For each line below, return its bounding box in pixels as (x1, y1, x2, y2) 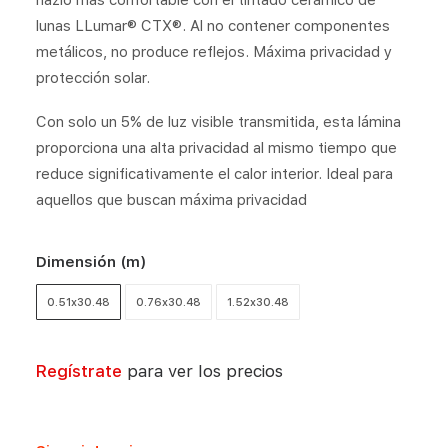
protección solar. (36, 69, 150, 87)
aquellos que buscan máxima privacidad (36, 191, 307, 209)
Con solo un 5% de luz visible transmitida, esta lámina (36, 113, 401, 131)
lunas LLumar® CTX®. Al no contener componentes (36, 17, 390, 35)
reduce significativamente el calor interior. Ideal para (36, 165, 393, 183)
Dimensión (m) (36, 253, 147, 271)
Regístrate (36, 361, 122, 381)
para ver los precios (122, 361, 283, 381)
